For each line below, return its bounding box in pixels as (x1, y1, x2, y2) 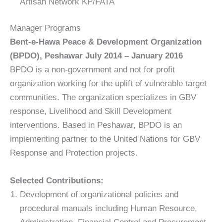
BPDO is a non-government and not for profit (10, 65, 175, 75)
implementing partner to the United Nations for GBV (10, 134, 200, 144)
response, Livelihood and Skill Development (10, 107, 171, 116)
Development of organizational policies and (20, 189, 178, 199)
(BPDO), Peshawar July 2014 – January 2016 (10, 51, 183, 61)
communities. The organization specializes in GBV (10, 93, 196, 103)
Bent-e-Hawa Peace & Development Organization (10, 37, 202, 47)
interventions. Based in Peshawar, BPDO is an (10, 120, 182, 130)
